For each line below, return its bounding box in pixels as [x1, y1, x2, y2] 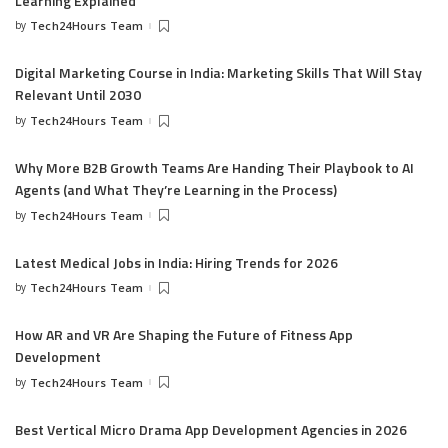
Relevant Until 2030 [15, 84, 141, 106]
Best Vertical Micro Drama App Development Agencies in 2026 [15, 418, 410, 440]
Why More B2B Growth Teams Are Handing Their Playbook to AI [15, 156, 414, 178]
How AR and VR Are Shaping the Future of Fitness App [15, 324, 353, 346]
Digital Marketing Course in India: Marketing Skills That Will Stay [15, 62, 422, 84]
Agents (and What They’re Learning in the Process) [15, 178, 337, 200]
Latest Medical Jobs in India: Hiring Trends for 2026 [15, 251, 341, 273]
